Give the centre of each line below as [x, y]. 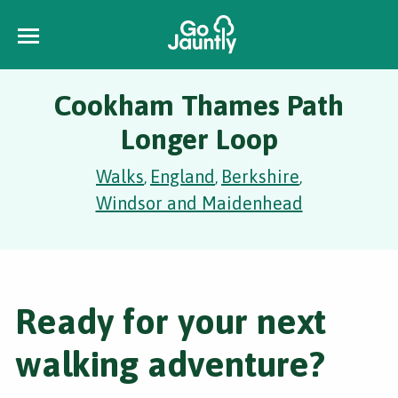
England [183, 176]
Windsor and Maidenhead [199, 203]
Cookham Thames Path [199, 105]
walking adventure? [170, 364]
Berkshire [260, 176]
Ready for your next [171, 321]
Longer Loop [199, 139]
